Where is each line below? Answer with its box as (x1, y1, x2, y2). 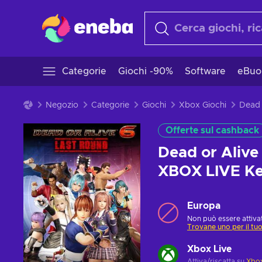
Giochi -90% (118, 67, 173, 76)
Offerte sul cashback (166, 126, 259, 135)
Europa (187, 201, 220, 211)
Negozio (46, 101, 78, 109)
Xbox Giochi (179, 101, 226, 109)
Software (185, 67, 226, 76)
